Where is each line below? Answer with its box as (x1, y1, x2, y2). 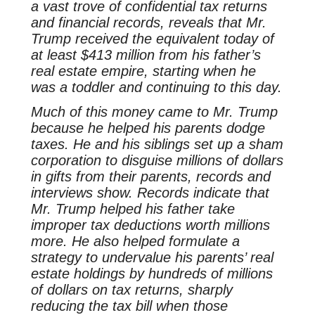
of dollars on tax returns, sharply (30, 281, 233, 297)
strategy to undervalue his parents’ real (30, 249, 274, 265)
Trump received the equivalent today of (30, 30, 274, 46)
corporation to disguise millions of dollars (30, 152, 283, 168)
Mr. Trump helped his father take (30, 200, 235, 217)
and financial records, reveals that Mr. (30, 14, 266, 30)
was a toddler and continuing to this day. (30, 79, 282, 95)
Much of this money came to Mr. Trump (30, 103, 278, 120)
